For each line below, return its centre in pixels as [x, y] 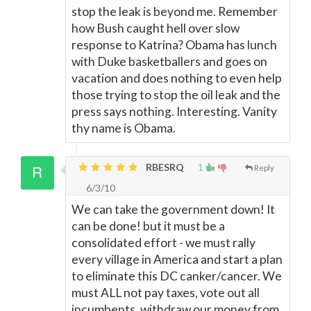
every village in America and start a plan [177, 259]
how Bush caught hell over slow [155, 28]
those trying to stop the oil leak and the [176, 95]
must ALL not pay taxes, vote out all [166, 293]
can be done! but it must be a [148, 226]
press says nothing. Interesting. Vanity [174, 111]
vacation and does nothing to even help [177, 78]
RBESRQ [164, 167]
